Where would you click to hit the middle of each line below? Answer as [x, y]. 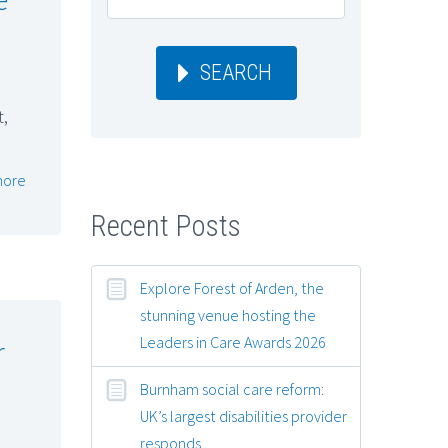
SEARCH [235, 72]
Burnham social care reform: [232, 388]
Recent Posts [166, 226]
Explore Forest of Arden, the [232, 287]
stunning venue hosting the [228, 314]
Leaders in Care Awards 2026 [233, 341]
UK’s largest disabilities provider [243, 415]
